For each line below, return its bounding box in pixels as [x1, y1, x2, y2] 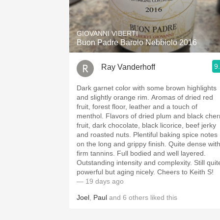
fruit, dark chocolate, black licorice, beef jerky [77, 121, 216, 129]
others [129, 193, 148, 201]
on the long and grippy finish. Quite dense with [77, 140, 168, 148]
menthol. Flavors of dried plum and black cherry [77, 112, 106, 120]
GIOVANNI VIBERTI [77, 29, 138, 37]
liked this [148, 193, 177, 201]
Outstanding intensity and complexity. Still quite [77, 159, 194, 166]
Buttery [140, 66, 165, 75]
